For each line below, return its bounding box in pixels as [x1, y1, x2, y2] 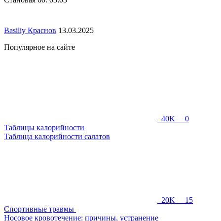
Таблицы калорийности [4, 123, 86, 132]
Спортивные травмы [4, 204, 76, 213]
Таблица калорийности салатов [4, 132, 110, 141]
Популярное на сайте [4, 42, 75, 51]
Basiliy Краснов [4, 26, 56, 35]
